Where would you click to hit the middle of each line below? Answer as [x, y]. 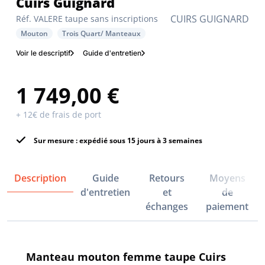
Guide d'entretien [112, 53]
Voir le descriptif [43, 53]
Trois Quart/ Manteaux [101, 33]
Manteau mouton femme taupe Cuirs [126, 256]
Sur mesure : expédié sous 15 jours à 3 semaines [117, 140]
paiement [227, 206]
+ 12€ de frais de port [59, 114]
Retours [167, 178]
